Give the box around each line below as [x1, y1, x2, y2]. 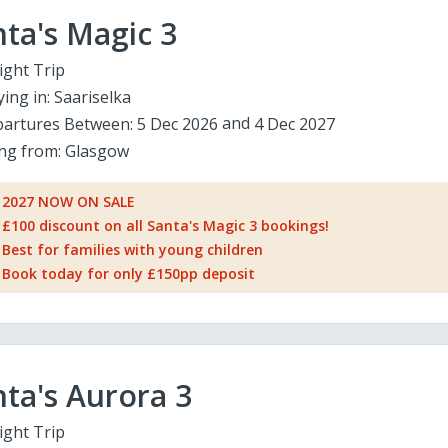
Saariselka [53, 86, 131, 108]
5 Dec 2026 [136, 113, 218, 135]
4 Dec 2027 [253, 113, 335, 135]
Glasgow [64, 140, 129, 162]
